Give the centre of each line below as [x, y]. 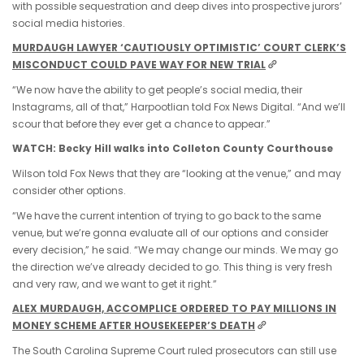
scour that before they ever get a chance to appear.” [141, 123]
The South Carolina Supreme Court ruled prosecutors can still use [174, 350]
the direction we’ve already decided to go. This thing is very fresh [172, 266]
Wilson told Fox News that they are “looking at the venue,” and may [177, 173]
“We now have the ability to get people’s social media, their [157, 89]
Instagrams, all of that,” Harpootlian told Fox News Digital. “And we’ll [179, 106]
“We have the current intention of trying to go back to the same [167, 215]
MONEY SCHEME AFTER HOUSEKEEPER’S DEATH [134, 326]
